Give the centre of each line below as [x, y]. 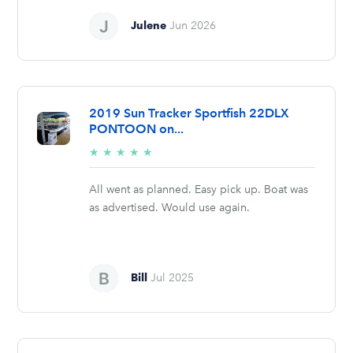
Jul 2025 [173, 278]
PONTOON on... [137, 128]
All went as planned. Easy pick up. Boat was [199, 189]
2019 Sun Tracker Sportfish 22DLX [190, 113]
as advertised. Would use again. [170, 207]
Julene [149, 26]
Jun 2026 [193, 26]
